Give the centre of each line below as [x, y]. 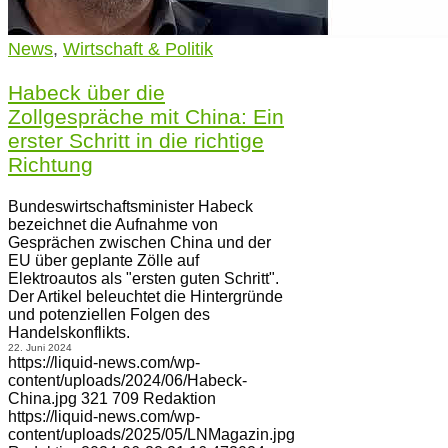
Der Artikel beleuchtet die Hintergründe [145, 296]
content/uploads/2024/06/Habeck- [127, 380]
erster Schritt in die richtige [136, 140]
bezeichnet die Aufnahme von [113, 224]
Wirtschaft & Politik [138, 49]
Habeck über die [86, 92]
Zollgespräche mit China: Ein [146, 116]
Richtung [50, 164]
